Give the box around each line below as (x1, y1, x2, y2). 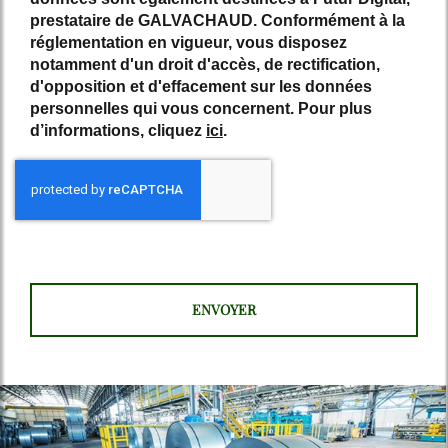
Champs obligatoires (38, 228, 151, 243)
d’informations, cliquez (30, 121, 206, 139)
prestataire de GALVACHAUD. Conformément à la (30, 11, 405, 29)
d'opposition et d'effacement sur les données (30, 77, 372, 95)
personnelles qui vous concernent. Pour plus (30, 99, 372, 117)
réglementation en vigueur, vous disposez (30, 33, 347, 51)
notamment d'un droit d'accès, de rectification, (30, 55, 380, 73)
